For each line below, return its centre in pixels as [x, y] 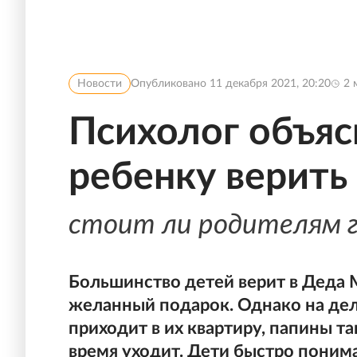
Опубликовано [170, 84]
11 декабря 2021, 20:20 [270, 84]
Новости [100, 84]
